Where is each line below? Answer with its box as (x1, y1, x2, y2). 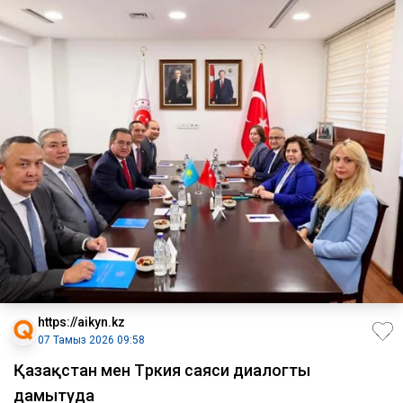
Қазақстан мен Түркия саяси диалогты (13, 361, 310, 381)
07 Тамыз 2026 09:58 (38, 334, 145, 347)
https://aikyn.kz (38, 315, 125, 330)
